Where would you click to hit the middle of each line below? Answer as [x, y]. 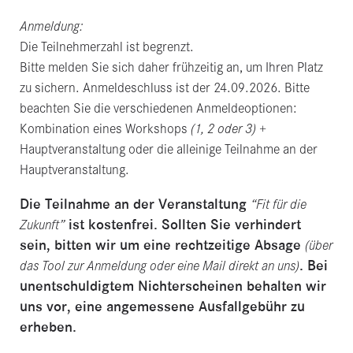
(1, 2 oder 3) [223, 129]
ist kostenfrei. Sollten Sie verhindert [182, 225]
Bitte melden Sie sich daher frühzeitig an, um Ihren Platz [171, 67]
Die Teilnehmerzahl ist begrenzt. [106, 47]
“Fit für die [278, 204]
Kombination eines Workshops [105, 129]
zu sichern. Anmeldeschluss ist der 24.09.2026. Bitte [164, 88]
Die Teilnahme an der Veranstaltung [135, 204]
